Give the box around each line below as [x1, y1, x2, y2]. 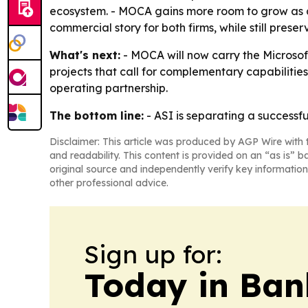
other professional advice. [49, 177, 168, 189]
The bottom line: [49, 109, 144, 122]
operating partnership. [49, 81, 168, 95]
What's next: [49, 48, 120, 62]
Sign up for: [84, 239, 222, 269]
